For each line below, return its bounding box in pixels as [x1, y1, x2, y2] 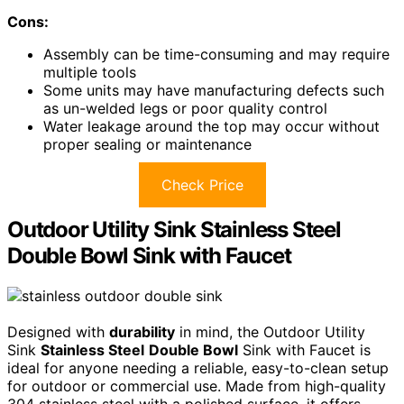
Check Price [161, 176, 243, 195]
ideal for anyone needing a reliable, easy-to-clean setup [7, 358, 389, 377]
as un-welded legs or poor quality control [43, 99, 327, 118]
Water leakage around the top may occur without [43, 117, 380, 136]
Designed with [7, 322, 109, 341]
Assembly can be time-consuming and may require [43, 45, 390, 64]
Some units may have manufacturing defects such [43, 81, 384, 100]
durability [109, 322, 175, 341]
